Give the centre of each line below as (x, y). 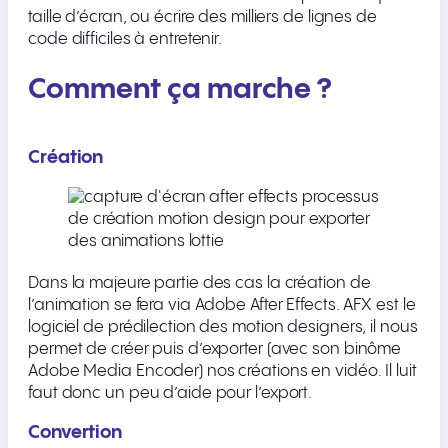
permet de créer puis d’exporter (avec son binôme (215, 349)
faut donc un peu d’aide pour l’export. (170, 393)
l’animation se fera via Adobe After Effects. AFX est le (222, 305)
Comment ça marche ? (180, 90)
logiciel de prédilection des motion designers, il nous (223, 327)
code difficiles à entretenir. (125, 39)
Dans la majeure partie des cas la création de (199, 283)
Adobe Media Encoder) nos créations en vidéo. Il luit (222, 371)
